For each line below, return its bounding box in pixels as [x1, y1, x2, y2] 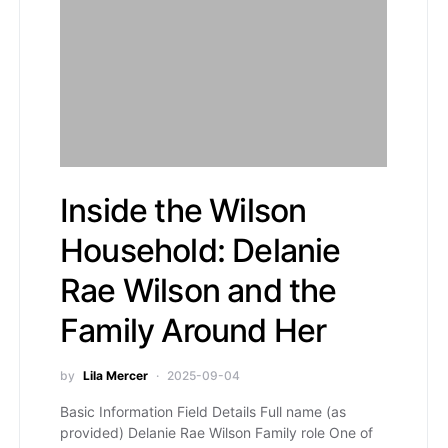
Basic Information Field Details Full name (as [60, 403, 346, 420]
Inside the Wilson [60, 191, 307, 230]
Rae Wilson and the [60, 271, 337, 310]
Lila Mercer [83, 368, 148, 383]
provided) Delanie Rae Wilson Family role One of [60, 424, 373, 441]
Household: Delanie [60, 231, 341, 270]
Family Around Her [60, 311, 327, 350]
